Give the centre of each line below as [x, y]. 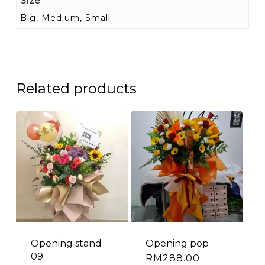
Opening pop [177, 244]
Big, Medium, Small [65, 17]
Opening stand [66, 244]
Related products [76, 88]
